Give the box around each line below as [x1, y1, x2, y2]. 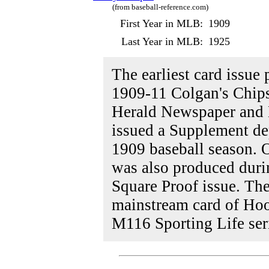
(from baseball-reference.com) [112, 2, 208, 11]
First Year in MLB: [120, 17, 203, 29]
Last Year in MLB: [121, 35, 203, 47]
